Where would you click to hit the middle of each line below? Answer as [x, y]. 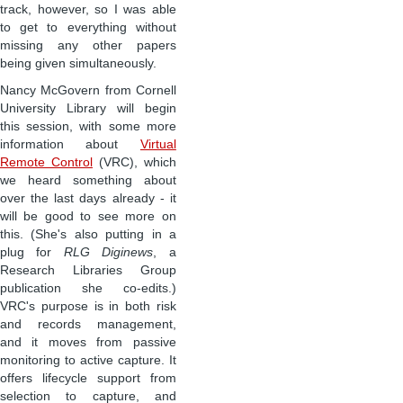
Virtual [158, 145]
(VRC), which [134, 163]
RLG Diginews [108, 253]
